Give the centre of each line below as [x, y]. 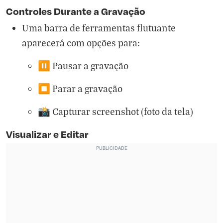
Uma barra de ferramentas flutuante [99, 27]
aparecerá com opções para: [81, 42]
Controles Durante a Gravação [76, 11]
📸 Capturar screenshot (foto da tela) [115, 111]
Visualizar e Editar [47, 134]
